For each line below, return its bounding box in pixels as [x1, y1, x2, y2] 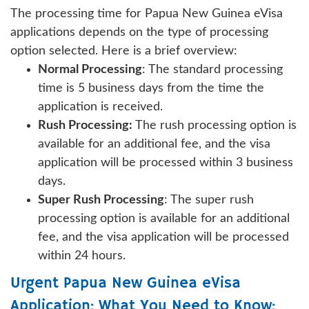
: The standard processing [142, 63, 283, 76]
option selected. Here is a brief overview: [10, 44, 237, 57]
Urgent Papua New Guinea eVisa [10, 273, 241, 293]
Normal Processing [38, 63, 142, 76]
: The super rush [164, 193, 254, 206]
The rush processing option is [132, 119, 297, 132]
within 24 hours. [38, 249, 126, 262]
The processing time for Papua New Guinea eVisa [10, 7, 283, 20]
